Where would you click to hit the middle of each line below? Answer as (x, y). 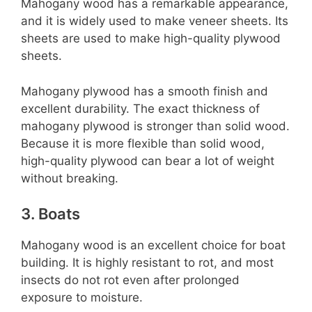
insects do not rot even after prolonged (130, 280)
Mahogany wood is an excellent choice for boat (153, 245)
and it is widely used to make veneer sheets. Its (155, 21)
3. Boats (50, 214)
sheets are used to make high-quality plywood (151, 39)
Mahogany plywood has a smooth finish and (145, 91)
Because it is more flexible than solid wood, (143, 143)
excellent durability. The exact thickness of (140, 108)
